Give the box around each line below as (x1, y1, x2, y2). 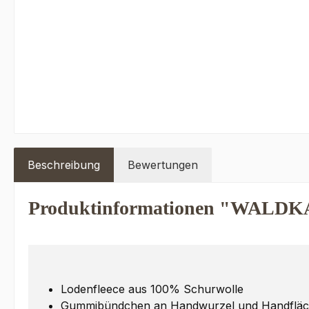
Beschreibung (28, 158, 100, 172)
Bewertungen (128, 158, 198, 172)
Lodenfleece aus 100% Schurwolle (61, 282, 243, 297)
